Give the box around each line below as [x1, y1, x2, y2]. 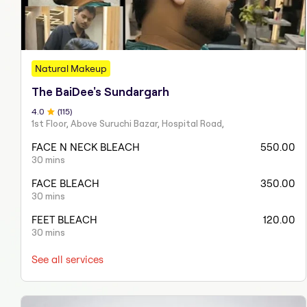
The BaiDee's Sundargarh [32, 85, 169, 98]
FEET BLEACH [32, 212, 97, 226]
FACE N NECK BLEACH [32, 140, 140, 153]
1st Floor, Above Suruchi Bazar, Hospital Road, [32, 117, 224, 129]
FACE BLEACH [32, 176, 99, 190]
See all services [32, 252, 103, 266]
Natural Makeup [35, 62, 107, 75]
